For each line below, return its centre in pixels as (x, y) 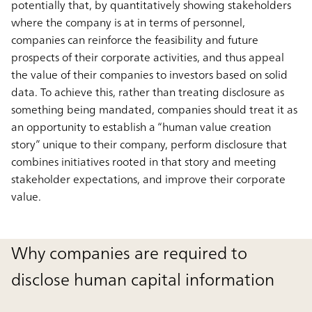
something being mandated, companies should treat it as (154, 110)
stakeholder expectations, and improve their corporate (148, 179)
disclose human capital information (143, 280)
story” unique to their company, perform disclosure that (149, 145)
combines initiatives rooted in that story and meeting (144, 162)
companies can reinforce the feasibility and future (135, 40)
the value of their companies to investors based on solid (149, 75)
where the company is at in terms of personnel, (128, 23)
